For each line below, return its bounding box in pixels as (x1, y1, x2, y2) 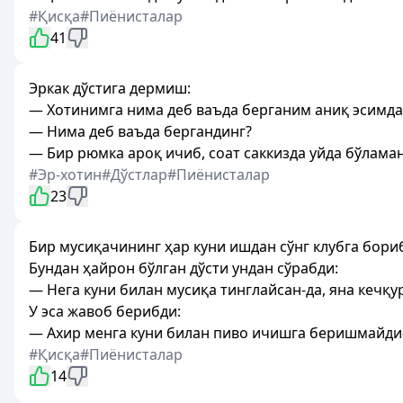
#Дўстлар (102, 165, 167, 184)
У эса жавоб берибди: (29, 301, 181, 321)
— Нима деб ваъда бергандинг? (29, 121, 252, 141)
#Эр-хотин (29, 165, 102, 184)
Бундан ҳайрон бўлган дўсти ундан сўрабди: (29, 258, 338, 278)
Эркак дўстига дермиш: (29, 78, 191, 98)
